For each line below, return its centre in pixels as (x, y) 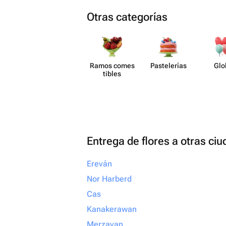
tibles (112, 74)
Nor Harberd (109, 179)
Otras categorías (127, 17)
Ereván (99, 164)
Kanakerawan (112, 209)
